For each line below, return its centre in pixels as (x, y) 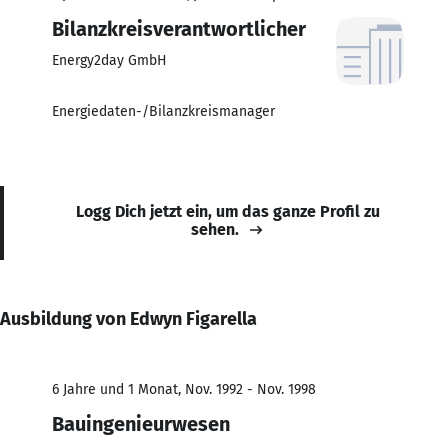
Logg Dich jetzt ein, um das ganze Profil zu (228, 211)
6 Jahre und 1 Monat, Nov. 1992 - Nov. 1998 (184, 389)
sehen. (215, 229)
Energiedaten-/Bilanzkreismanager (163, 111)
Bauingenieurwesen (141, 423)
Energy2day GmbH (109, 60)
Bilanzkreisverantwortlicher (179, 28)
